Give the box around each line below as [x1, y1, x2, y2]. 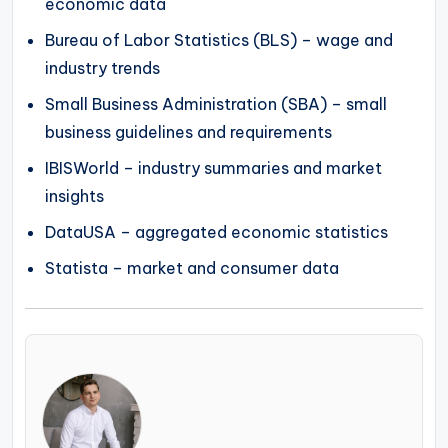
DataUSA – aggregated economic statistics [45, 222, 389, 243]
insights [45, 186, 105, 207]
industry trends [45, 58, 161, 79]
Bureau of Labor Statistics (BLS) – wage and [45, 30, 394, 51]
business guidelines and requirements [45, 122, 333, 143]
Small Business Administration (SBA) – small [45, 94, 388, 115]
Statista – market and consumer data [45, 258, 340, 279]
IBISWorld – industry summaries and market [45, 158, 383, 179]
